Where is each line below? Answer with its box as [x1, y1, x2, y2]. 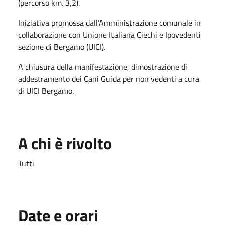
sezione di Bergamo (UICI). [18, 40, 105, 53]
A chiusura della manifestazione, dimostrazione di [18, 60, 187, 73]
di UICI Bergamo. [18, 84, 74, 97]
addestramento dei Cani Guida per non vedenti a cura [18, 72, 199, 85]
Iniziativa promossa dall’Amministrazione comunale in [18, 16, 201, 29]
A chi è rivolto [18, 131, 112, 155]
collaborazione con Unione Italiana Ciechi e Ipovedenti [18, 28, 201, 41]
